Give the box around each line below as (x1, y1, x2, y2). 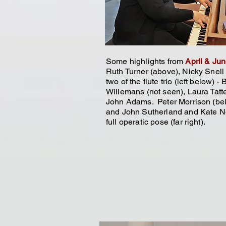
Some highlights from (106, 56, 186, 66)
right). (184, 117, 205, 127)
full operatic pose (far (106, 117, 185, 127)
